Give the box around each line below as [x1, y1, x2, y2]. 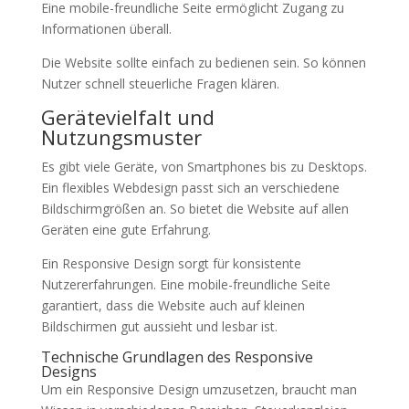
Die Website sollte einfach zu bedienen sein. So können [40, 54, 366, 71]
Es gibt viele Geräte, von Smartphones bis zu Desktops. [40, 158, 367, 175]
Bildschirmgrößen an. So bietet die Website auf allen [40, 200, 349, 217]
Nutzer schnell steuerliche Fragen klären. [40, 75, 279, 92]
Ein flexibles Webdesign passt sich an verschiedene [40, 179, 340, 196]
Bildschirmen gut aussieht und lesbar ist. [40, 318, 278, 335]
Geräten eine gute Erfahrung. [40, 221, 211, 238]
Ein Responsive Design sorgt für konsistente [40, 255, 301, 272]
